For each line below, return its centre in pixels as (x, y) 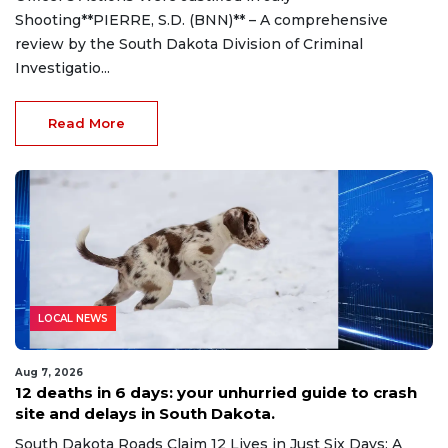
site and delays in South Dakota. (145, 414)
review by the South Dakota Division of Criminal (189, 44)
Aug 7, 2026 (49, 373)
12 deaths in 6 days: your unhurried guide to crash (216, 393)
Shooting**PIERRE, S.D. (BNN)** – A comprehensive (201, 20)
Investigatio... (62, 68)
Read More (86, 123)
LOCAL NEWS (73, 319)
